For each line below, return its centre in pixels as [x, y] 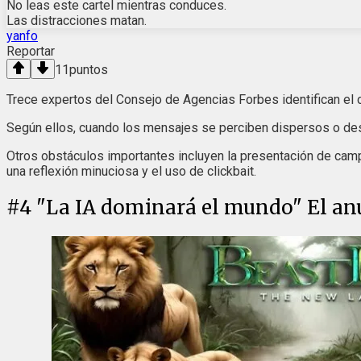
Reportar [31, 52]
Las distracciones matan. [77, 21]
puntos [89, 70]
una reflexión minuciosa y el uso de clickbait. [131, 172]
